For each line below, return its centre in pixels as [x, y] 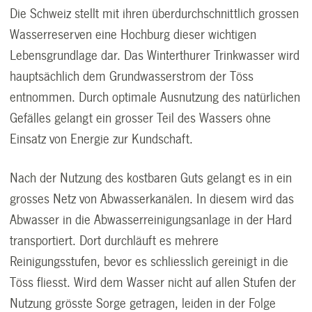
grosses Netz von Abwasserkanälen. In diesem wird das [152, 199]
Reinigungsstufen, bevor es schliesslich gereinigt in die [149, 262]
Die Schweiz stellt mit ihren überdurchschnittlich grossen [155, 14]
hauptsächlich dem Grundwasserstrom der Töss [132, 76]
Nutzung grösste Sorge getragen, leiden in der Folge [143, 303]
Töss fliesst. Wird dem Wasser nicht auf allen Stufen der [153, 282]
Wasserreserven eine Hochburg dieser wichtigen [133, 34]
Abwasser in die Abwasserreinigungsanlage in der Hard [151, 220]
